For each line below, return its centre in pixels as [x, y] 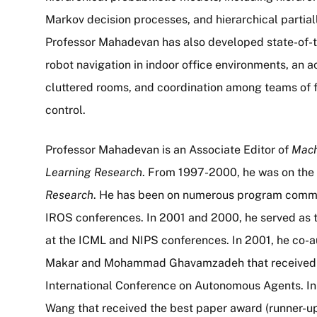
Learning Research [94, 172]
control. [65, 110]
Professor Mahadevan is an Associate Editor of [168, 150]
